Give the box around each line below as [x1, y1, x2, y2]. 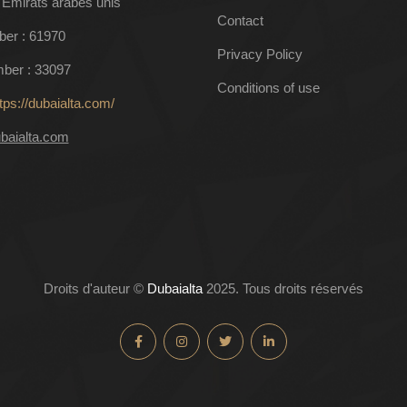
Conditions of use [217, 80, 320, 95]
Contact [217, 13, 263, 28]
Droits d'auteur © [44, 281, 147, 296]
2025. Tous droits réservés [203, 281, 363, 296]
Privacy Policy [217, 46, 303, 62]
